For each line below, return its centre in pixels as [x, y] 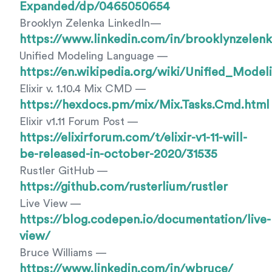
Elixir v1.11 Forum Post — [79, 121]
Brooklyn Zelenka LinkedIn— [90, 23]
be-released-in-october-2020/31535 [118, 154]
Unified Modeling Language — [93, 56]
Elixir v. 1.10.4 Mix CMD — [83, 89]
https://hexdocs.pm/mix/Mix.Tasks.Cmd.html [144, 105]
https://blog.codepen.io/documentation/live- [145, 220]
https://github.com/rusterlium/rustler [124, 187]
